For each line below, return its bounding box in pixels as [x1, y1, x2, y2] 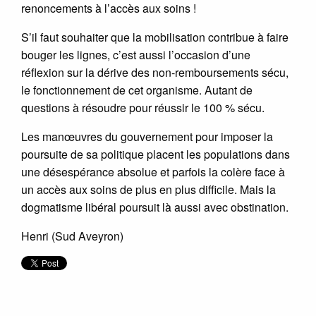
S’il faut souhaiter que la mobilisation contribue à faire [21, 28, 288, 45]
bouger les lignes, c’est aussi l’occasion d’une [21, 46, 250, 63]
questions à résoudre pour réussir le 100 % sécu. [21, 99, 265, 116]
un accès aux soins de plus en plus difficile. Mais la [21, 181, 276, 197]
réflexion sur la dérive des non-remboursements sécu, [21, 63, 288, 80]
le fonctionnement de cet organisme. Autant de [21, 81, 253, 98]
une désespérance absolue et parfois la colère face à [21, 163, 285, 180]
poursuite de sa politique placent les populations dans [21, 145, 290, 162]
